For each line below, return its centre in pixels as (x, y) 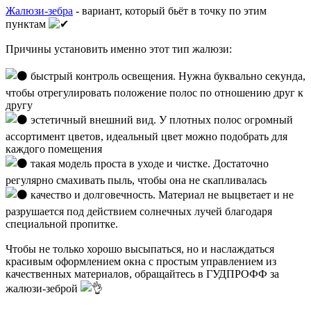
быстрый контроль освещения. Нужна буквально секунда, (167, 76)
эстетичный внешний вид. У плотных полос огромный (160, 120)
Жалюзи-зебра (39, 11)
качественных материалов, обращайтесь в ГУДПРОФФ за (142, 274)
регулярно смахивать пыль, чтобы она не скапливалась (136, 180)
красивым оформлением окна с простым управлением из (141, 262)
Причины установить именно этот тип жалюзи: (119, 49)
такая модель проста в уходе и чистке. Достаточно (148, 164)
